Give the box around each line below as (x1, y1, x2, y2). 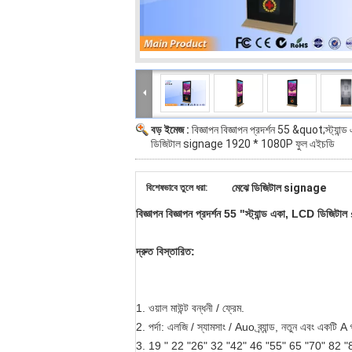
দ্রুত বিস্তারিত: (136, 245, 195, 258)
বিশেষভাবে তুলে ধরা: (146, 182, 207, 193)
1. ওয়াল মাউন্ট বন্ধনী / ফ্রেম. (136, 302, 244, 314)
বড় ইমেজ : (151, 123, 192, 136)
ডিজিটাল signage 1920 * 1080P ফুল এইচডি (151, 137, 335, 150)
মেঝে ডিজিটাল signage (232, 181, 326, 194)
